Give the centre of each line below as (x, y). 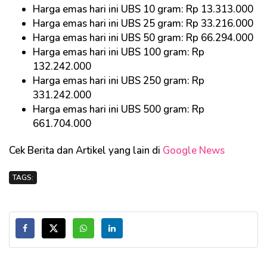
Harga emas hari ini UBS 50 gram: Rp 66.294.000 (144, 38)
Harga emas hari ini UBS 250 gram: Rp (119, 81)
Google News (194, 151)
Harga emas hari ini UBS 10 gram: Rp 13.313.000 (144, 10)
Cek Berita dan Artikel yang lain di (86, 151)
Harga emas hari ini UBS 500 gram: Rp (119, 110)
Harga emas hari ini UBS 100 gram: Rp (119, 52)
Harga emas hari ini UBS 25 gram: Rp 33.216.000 (144, 24)
